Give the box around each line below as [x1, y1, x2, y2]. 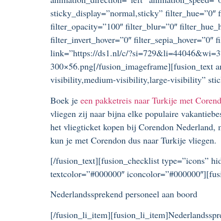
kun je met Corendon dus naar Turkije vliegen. [50, 134, 217, 146]
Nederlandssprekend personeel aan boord [50, 188, 197, 200]
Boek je [50, 94, 78, 106]
